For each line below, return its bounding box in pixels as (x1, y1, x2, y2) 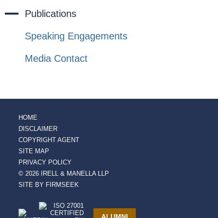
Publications (25, 8, 76, 19)
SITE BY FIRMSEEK (18, 181, 79, 188)
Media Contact (25, 53, 88, 64)
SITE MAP (18, 147, 49, 155)
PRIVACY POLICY (18, 158, 72, 166)
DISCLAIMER (18, 125, 57, 132)
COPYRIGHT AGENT (18, 136, 79, 144)
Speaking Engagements (25, 30, 127, 41)
